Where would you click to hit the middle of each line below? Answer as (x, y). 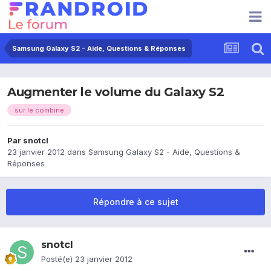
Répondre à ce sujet (135, 202)
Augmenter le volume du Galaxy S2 (116, 92)
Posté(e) (58, 259)
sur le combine (39, 110)
